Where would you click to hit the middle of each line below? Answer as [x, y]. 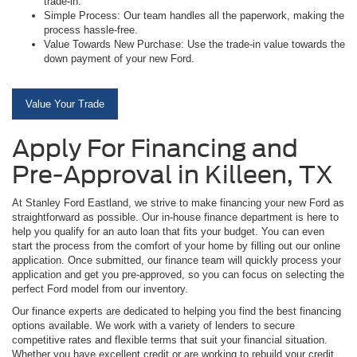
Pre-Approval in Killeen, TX [173, 174]
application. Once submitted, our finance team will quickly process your [177, 260]
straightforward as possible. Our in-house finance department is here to [175, 217]
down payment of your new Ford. [119, 58]
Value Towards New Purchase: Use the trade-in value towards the [194, 44]
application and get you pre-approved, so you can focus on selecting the [178, 274]
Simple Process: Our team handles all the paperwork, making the [194, 15]
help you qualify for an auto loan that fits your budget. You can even [168, 231]
